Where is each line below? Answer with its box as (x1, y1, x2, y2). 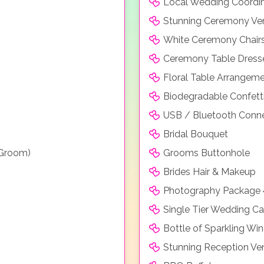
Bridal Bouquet (163, 128, 228, 140)
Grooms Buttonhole (163, 147, 250, 159)
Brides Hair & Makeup (163, 166, 256, 177)
